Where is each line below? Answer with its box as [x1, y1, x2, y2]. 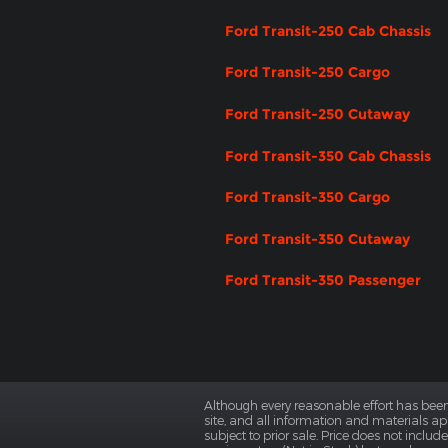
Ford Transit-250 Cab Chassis [225, 21, 431, 40]
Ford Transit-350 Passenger [225, 271, 421, 290]
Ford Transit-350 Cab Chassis [225, 146, 431, 165]
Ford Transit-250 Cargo [225, 63, 390, 82]
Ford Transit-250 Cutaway [225, 105, 410, 124]
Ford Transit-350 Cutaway [225, 229, 410, 248]
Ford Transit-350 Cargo [225, 188, 390, 207]
